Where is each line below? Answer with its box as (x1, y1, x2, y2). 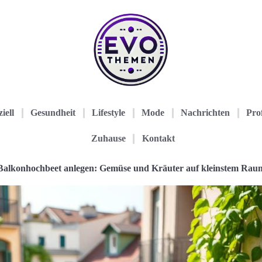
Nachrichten (181, 108, 230, 118)
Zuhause (91, 133, 126, 143)
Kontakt (142, 133, 175, 143)
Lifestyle (92, 108, 126, 118)
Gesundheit (30, 108, 76, 118)
